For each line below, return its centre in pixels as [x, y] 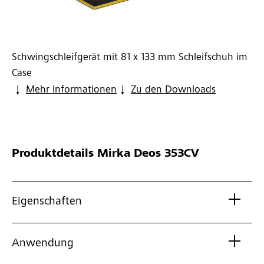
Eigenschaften [47, 202]
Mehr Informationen [71, 90]
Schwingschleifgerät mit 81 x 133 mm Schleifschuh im [130, 58]
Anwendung [43, 244]
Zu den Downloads [173, 90]
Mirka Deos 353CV [146, 155]
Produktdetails [53, 155]
